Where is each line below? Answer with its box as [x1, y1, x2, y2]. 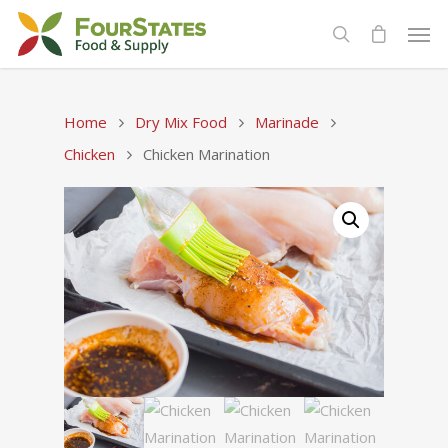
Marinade [255, 112, 319, 133]
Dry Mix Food [135, 112, 227, 133]
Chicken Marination [139, 144, 270, 165]
